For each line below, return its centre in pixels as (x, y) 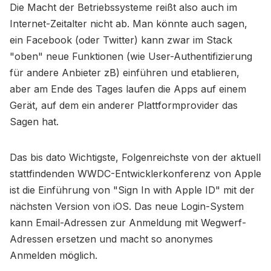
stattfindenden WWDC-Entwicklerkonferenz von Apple (135, 174)
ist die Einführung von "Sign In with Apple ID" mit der (132, 190)
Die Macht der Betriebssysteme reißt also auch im (123, 8)
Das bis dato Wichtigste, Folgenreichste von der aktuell (135, 158)
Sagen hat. (34, 122)
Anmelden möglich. (54, 256)
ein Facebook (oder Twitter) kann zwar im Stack (121, 40)
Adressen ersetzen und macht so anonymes (111, 239)
